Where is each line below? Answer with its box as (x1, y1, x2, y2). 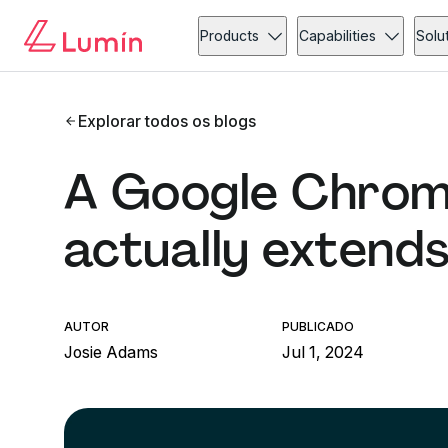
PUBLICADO (282, 319, 355, 334)
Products (200, 27, 260, 44)
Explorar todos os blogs (78, 111, 257, 131)
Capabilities (299, 27, 377, 44)
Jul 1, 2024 (282, 342, 365, 362)
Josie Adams (64, 342, 159, 362)
